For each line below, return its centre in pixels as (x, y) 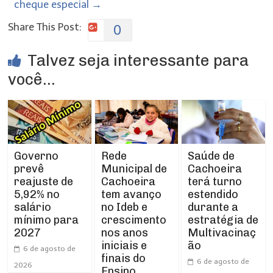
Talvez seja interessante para (138, 61)
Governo (37, 156)
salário (33, 207)
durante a (213, 207)
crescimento (133, 220)
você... (32, 80)
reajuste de (44, 181)
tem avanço (131, 194)
